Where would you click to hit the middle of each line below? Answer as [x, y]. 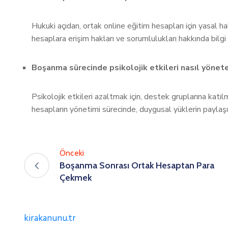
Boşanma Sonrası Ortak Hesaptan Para [137, 165]
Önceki [72, 153]
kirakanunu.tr [50, 218]
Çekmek [76, 178]
